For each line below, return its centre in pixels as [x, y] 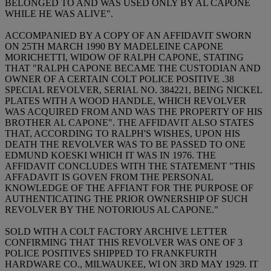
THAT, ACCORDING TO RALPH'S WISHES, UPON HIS [122, 133]
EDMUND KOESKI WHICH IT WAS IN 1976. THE [110, 155]
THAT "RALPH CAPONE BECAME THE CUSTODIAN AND [133, 68]
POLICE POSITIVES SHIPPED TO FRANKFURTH [111, 253]
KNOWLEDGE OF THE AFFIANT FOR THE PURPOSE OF [129, 188]
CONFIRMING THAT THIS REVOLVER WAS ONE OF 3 [124, 242]
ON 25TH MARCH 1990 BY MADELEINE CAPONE [114, 46]
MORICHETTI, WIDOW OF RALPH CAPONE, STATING [124, 57]
